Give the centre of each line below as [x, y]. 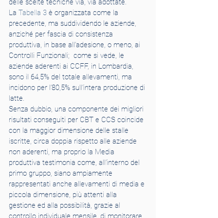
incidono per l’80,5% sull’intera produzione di [78, 88]
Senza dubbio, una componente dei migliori [77, 109]
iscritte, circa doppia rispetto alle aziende [74, 141]
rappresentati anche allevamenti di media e [78, 184]
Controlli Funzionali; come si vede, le [67, 55]
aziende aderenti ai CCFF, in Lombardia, [72, 66]
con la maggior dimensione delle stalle [70, 130]
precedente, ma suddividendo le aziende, [73, 23]
